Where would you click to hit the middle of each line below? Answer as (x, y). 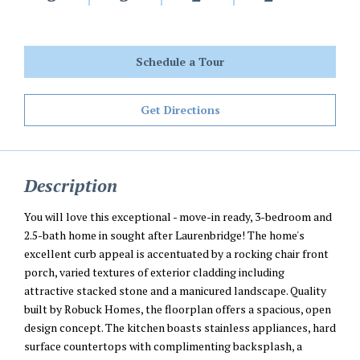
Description (71, 186)
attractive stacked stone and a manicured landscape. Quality (175, 291)
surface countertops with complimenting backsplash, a (163, 346)
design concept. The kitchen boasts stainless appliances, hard (180, 328)
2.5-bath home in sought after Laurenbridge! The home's (164, 235)
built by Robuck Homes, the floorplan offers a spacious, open (178, 309)
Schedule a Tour (180, 62)
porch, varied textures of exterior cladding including (154, 272)
